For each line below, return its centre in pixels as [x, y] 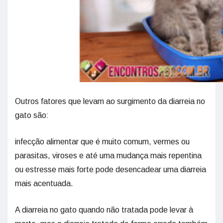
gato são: [32, 115]
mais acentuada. [44, 183]
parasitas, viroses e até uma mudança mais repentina [108, 155]
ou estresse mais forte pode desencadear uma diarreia [111, 169]
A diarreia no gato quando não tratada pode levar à [104, 210]
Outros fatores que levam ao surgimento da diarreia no [110, 101]
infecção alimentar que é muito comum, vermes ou [102, 141]
